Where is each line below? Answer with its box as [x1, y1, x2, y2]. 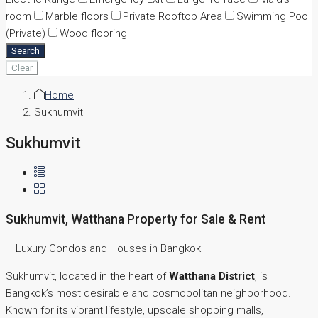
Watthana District [169, 270, 255, 283]
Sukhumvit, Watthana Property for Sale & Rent [6, 212, 265, 226]
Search [11, 45, 40, 56]
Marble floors [45, 10, 109, 23]
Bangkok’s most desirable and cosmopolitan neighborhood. [6, 287, 291, 300]
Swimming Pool [236, 10, 310, 23]
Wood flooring [60, 27, 127, 40]
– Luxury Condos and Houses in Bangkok [6, 242, 201, 256]
